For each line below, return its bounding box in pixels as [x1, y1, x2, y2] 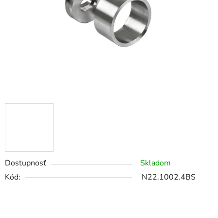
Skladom [140, 158, 171, 169]
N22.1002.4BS [142, 172, 196, 183]
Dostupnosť [5, 158, 46, 169]
